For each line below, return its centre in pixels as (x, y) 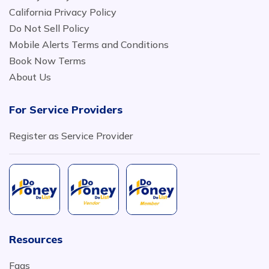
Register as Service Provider (71, 136)
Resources (36, 239)
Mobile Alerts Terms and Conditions (89, 44)
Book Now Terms (47, 61)
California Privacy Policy (63, 12)
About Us (30, 77)
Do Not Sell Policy (49, 28)
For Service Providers (66, 110)
